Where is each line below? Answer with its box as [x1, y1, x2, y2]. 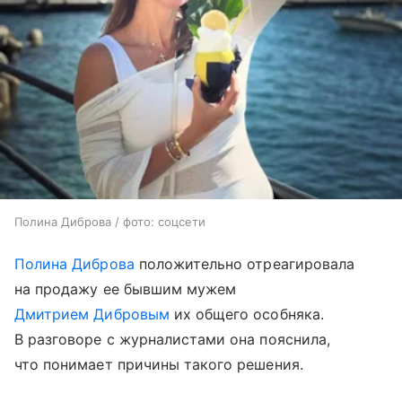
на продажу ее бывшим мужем [14, 279, 237, 298]
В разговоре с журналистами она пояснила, [14, 329, 330, 348]
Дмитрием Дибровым [14, 304, 170, 323]
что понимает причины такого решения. [14, 354, 303, 373]
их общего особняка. [169, 304, 324, 323]
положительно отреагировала [134, 254, 354, 273]
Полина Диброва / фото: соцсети [14, 214, 205, 229]
